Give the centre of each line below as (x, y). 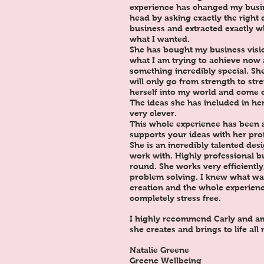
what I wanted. (160, 39)
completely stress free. (175, 198)
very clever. (153, 113)
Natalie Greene (159, 250)
